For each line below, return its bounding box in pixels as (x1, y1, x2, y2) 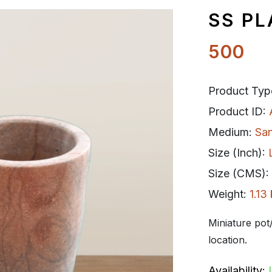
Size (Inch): (208, 146, 268, 159)
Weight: (208, 188, 250, 200)
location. (208, 234, 247, 246)
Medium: (208, 126, 252, 138)
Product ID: (208, 105, 269, 118)
